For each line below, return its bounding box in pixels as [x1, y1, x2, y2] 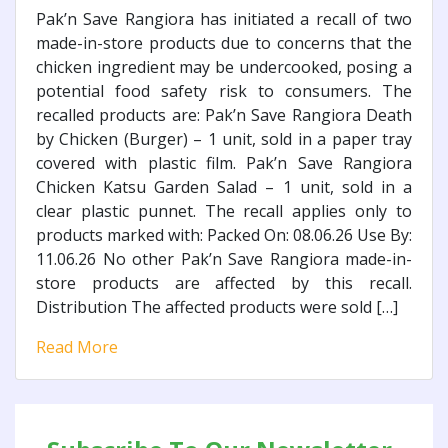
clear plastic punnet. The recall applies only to [36, 200, 412, 223]
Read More [36, 336, 118, 359]
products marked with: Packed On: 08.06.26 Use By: [36, 224, 412, 247]
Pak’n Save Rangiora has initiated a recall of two [36, 8, 412, 31]
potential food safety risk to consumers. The [36, 80, 412, 103]
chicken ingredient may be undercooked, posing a [36, 56, 412, 79]
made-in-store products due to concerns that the [36, 32, 412, 55]
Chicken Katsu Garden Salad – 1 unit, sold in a [36, 176, 412, 199]
